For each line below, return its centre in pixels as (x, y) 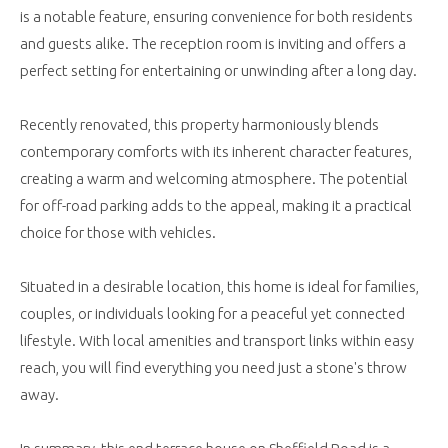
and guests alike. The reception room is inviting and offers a (213, 44)
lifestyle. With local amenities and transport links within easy (217, 341)
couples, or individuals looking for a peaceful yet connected (212, 314)
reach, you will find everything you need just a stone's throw (213, 368)
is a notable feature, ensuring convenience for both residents (216, 17)
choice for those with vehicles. (118, 233)
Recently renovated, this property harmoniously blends (199, 125)
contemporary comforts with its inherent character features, (216, 152)
